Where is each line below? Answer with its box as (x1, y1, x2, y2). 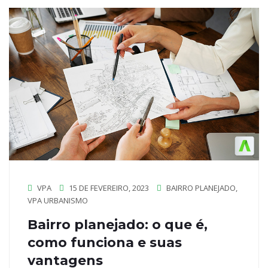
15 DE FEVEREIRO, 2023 (67, 182, 149, 194)
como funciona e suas (28, 234, 182, 251)
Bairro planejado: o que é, (28, 217, 208, 233)
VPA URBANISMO (28, 195, 88, 206)
